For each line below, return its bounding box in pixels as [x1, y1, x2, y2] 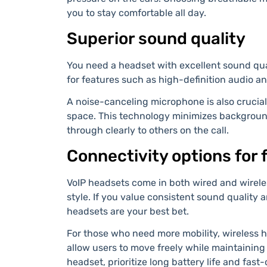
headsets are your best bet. [67, 205, 189, 217]
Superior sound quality [67, 29, 246, 49]
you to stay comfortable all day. [67, 7, 206, 19]
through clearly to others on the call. [67, 125, 229, 136]
